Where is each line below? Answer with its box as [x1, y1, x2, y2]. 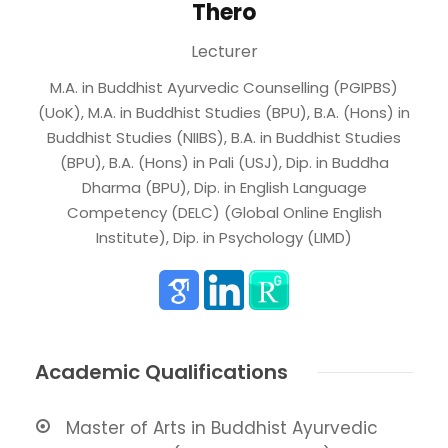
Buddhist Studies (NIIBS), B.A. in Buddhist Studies [47, 127, 401, 149]
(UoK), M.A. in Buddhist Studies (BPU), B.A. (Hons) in [38, 102, 410, 124]
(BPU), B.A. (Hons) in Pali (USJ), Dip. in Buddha [59, 152, 389, 174]
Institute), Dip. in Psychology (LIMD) [96, 227, 352, 249]
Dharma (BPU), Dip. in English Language [81, 177, 367, 199]
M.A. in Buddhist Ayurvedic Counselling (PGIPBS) [50, 77, 398, 99]
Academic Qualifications [35, 358, 288, 387]
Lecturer [190, 40, 258, 64]
